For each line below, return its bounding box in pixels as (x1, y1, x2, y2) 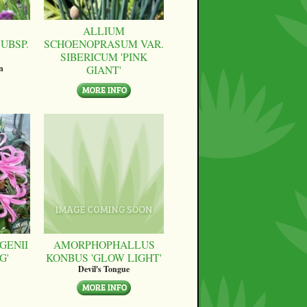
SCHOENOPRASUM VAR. (44, 36, 164, 51)
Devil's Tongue (78, 263, 130, 275)
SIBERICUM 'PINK (60, 49, 147, 64)
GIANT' (86, 62, 121, 77)
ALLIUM (83, 23, 125, 38)
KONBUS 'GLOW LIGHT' (46, 250, 162, 265)
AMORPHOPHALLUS (53, 237, 155, 252)
